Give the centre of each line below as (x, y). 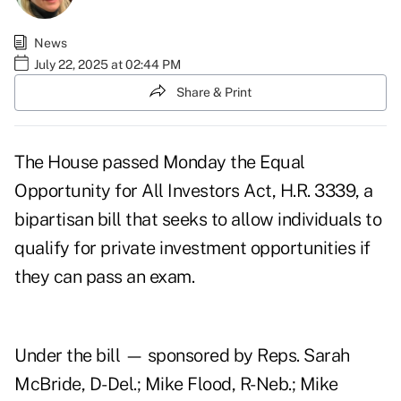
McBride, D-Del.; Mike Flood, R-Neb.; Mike (176, 384)
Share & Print (214, 92)
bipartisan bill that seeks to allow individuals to (198, 220)
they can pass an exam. (104, 277)
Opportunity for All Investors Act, (147, 191)
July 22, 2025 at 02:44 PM (107, 64)
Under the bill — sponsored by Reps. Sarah (182, 356)
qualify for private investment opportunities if (192, 248)
